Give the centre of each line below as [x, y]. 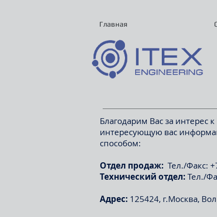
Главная [113, 24]
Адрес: [115, 199]
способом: [120, 143]
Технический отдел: [143, 177]
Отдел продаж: [132, 165]
